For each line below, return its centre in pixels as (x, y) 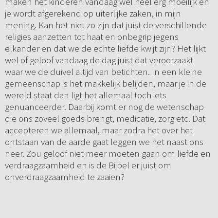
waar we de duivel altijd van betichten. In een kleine (103, 72)
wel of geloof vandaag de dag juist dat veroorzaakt (99, 60)
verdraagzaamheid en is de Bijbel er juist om (88, 165)
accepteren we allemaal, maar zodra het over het (99, 130)
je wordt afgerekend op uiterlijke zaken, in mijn (93, 13)
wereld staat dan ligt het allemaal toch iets (85, 95)
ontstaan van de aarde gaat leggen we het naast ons (104, 142)
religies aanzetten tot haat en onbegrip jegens (91, 37)
